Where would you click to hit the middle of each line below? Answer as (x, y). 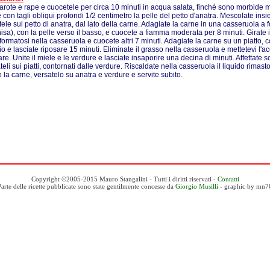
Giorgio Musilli (197, 186)
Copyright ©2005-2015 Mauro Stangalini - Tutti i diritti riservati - (124, 179)
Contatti (228, 179)
